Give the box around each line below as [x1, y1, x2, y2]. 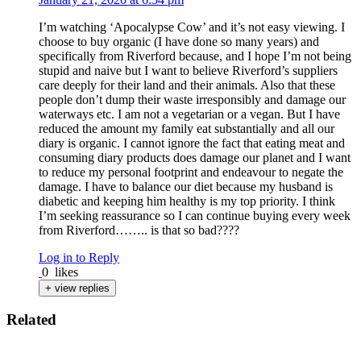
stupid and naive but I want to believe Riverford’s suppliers [39, 63, 338, 77]
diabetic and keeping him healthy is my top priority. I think [39, 193, 335, 208]
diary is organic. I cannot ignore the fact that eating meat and [39, 135, 345, 150]
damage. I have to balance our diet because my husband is [39, 179, 333, 193]
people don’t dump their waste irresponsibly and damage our [39, 92, 346, 106]
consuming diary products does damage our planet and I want [39, 150, 351, 164]
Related [6, 311, 56, 329]
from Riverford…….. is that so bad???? [39, 222, 239, 237]
